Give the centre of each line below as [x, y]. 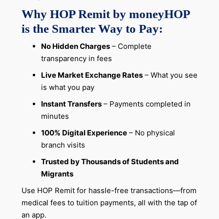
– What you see [170, 75]
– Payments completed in [146, 104]
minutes [55, 116]
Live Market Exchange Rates [92, 75]
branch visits [63, 145]
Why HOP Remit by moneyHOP [105, 14]
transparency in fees [76, 59]
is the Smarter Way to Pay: [92, 29]
